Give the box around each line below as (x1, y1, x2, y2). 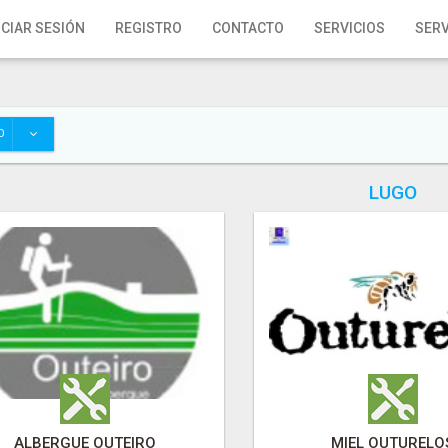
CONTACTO (212, 20, 284, 36)
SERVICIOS (314, 20, 385, 36)
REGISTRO (115, 20, 182, 36)
